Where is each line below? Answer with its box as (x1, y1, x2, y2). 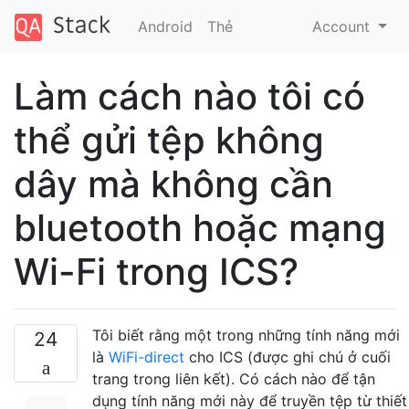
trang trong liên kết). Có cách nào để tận (92, 369, 375, 388)
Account (312, 16, 375, 36)
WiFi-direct (109, 347, 184, 366)
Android (137, 16, 193, 36)
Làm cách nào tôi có (14, 73, 365, 119)
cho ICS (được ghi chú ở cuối (184, 347, 391, 366)
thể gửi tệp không (14, 117, 324, 163)
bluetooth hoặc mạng (14, 204, 386, 250)
